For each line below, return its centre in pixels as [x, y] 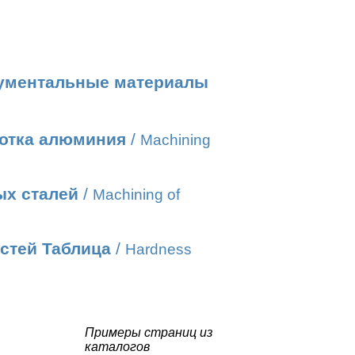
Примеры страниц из [149, 332]
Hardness [158, 249]
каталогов [117, 347]
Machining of [136, 195]
